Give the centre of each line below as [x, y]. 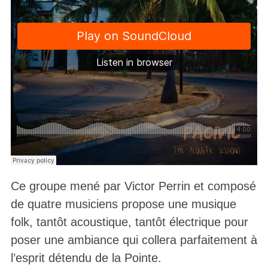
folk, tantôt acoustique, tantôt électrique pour [129, 222]
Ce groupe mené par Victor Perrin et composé [133, 186]
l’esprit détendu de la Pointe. [86, 258]
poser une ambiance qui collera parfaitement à [134, 240]
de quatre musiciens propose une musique [123, 204]
